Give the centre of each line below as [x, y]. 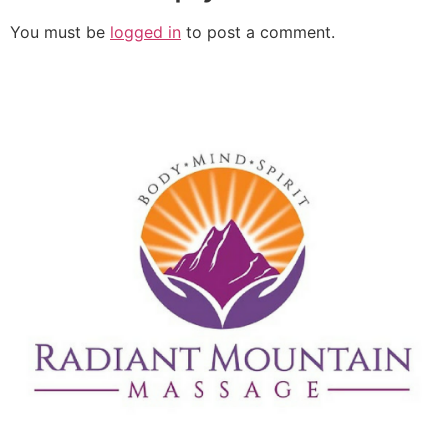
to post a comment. [258, 32]
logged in [145, 32]
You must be [60, 32]
